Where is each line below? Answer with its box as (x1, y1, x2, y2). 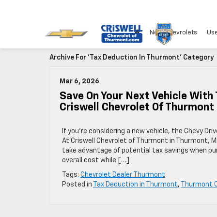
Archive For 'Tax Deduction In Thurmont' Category (49, 54, 214, 61)
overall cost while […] (62, 157, 129, 164)
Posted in (62, 181, 93, 188)
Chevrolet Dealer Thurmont (80, 171, 165, 178)
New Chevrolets (150, 30, 197, 36)
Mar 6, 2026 (60, 78, 99, 85)
